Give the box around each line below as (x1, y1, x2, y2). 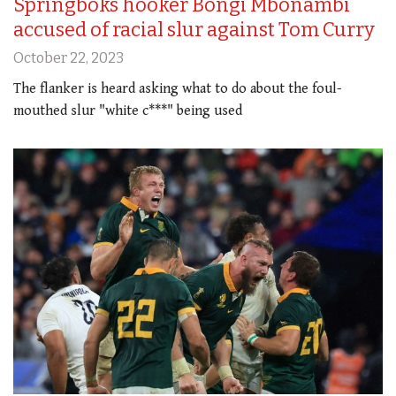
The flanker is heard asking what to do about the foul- (13, 80, 342, 97)
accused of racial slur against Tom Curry (13, 17, 375, 42)
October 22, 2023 (13, 49, 124, 66)
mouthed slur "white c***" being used (13, 102, 242, 119)
